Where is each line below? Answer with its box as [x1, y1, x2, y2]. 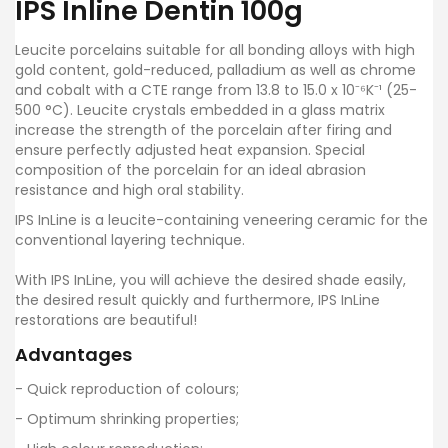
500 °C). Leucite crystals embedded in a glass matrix [15, 99, 385, 120]
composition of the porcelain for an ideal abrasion [15, 159, 366, 180]
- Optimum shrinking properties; [15, 408, 239, 429]
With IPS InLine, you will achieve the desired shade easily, [15, 269, 406, 290]
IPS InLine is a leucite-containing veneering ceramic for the [15, 209, 428, 230]
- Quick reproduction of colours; [15, 378, 239, 399]
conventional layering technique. [15, 229, 245, 250]
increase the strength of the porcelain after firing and [15, 119, 392, 140]
